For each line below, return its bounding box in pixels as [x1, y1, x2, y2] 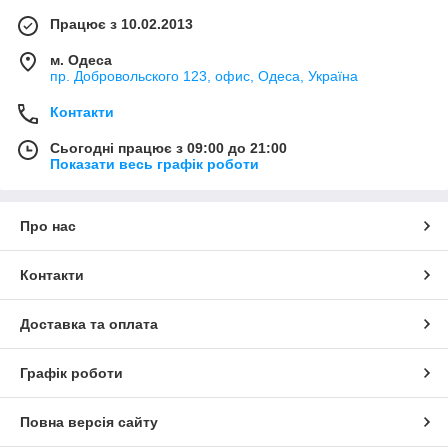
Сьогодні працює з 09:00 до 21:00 [50, 140, 287, 157]
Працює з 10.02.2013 [50, 16, 193, 33]
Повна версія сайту [20, 414, 158, 431]
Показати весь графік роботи [50, 156, 259, 173]
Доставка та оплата [20, 316, 158, 333]
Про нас [20, 218, 76, 235]
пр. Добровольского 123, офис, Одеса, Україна [50, 68, 358, 85]
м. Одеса [50, 52, 112, 69]
